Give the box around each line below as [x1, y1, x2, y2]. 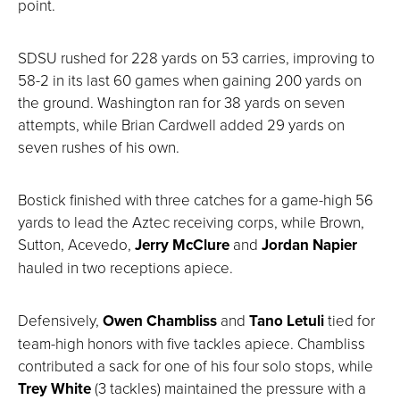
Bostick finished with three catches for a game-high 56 [18, 188, 373, 210]
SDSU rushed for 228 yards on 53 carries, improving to [18, 46, 375, 68]
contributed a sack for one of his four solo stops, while [18, 354, 373, 376]
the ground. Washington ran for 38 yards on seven [18, 91, 345, 112]
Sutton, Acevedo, [18, 233, 135, 254]
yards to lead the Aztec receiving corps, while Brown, [18, 211, 364, 232]
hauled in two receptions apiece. [18, 256, 233, 278]
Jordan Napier [262, 233, 357, 256]
